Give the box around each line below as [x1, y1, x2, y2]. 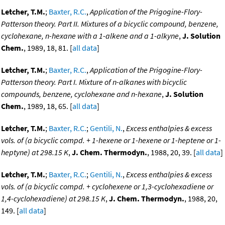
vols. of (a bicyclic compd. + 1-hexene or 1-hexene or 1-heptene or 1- [1, 135, 221, 146]
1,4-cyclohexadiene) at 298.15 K [1, 193, 105, 204]
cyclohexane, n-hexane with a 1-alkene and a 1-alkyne [1, 31, 179, 41]
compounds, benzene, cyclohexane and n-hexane [1, 89, 162, 99]
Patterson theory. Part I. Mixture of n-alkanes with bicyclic [1, 77, 187, 87]
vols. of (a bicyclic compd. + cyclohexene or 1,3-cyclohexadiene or [1, 181, 213, 192]
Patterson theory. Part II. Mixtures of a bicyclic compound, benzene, [1, 19, 218, 29]
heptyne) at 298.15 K [1, 147, 68, 158]
